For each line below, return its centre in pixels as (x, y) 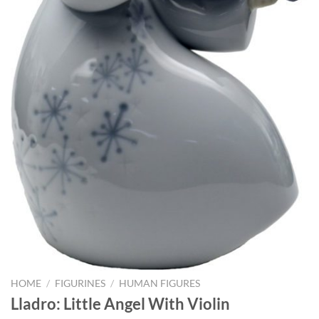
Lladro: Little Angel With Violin (120, 304)
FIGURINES (80, 283)
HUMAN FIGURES (160, 283)
